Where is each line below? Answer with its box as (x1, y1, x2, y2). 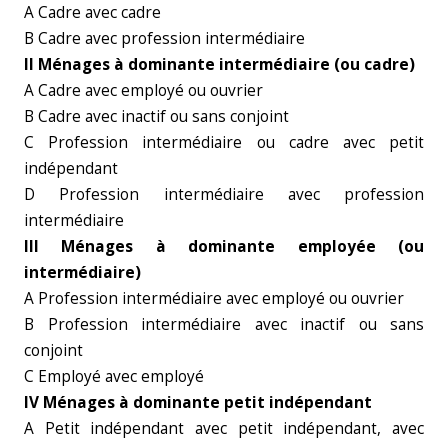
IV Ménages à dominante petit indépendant (24, 392, 372, 413)
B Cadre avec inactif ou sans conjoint (24, 106, 289, 127)
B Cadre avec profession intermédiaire (24, 28, 305, 49)
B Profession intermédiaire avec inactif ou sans (24, 314, 424, 335)
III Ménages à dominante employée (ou (24, 236, 424, 257)
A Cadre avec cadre (24, 2, 161, 23)
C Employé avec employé (24, 366, 204, 387)
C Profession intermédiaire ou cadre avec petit (24, 132, 424, 153)
